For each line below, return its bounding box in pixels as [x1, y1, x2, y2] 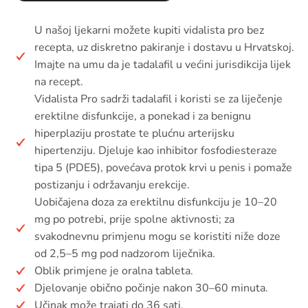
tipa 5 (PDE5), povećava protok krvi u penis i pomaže [34, 159, 292, 175]
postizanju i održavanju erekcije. [34, 177, 190, 192]
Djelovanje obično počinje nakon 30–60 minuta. [34, 280, 268, 296]
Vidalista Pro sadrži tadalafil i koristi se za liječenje [34, 91, 283, 107]
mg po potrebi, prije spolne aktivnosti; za [34, 211, 234, 227]
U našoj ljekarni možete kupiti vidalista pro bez [34, 22, 264, 38]
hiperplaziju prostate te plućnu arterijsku [34, 125, 234, 141]
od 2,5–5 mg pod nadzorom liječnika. [34, 245, 215, 261]
